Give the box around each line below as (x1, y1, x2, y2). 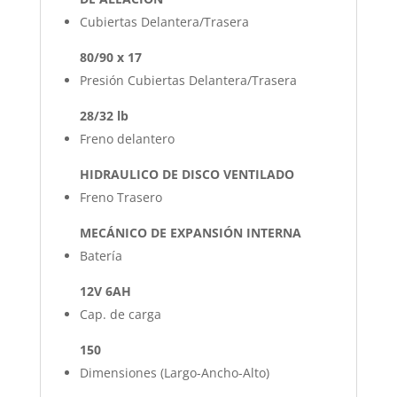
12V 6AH (79, 282, 131, 300)
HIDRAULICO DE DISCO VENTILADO (79, 165, 294, 183)
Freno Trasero (79, 188, 162, 206)
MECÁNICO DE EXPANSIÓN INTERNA (79, 223, 301, 241)
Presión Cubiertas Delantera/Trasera (79, 71, 297, 89)
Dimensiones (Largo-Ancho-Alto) (79, 363, 269, 381)
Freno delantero (79, 129, 175, 147)
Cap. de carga (79, 305, 161, 323)
